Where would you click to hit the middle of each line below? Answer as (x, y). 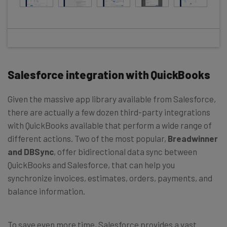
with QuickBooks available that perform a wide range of (110, 125)
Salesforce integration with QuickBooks (109, 75)
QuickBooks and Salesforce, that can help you (91, 165)
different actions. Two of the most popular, (88, 139)
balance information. (46, 191)
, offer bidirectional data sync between (125, 152)
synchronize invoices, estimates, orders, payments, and (110, 178)
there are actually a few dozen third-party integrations (109, 112)
